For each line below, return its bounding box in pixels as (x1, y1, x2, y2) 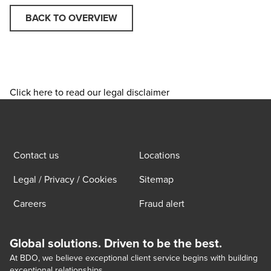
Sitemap (139, 172, 174, 186)
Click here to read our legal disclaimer (10, 85, 169, 99)
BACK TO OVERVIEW (25, 11, 117, 25)
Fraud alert (139, 197, 184, 210)
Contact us (13, 148, 59, 162)
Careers (13, 197, 46, 210)
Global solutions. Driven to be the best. (10, 234, 222, 252)
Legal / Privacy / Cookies (13, 172, 117, 186)
